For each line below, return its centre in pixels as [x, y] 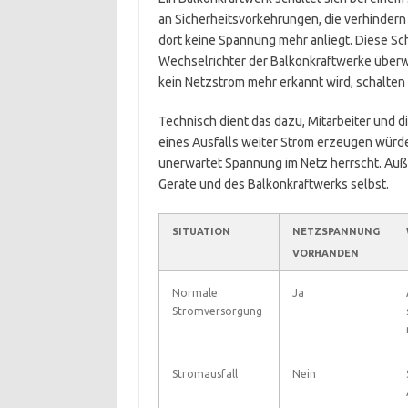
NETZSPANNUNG [336, 231]
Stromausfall [204, 374]
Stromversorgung [217, 311]
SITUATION [201, 231]
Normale [194, 293]
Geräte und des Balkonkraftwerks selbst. [273, 184]
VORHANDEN [325, 253]
